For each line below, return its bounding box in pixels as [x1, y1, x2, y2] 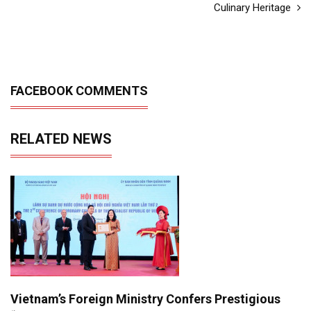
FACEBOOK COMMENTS [10, 83, 148, 98]
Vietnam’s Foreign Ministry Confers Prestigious [10, 291, 280, 306]
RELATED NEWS [10, 130, 112, 147]
